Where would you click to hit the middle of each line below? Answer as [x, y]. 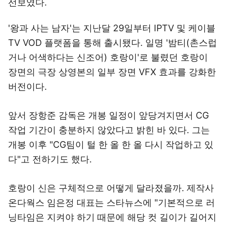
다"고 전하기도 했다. [50, 159]
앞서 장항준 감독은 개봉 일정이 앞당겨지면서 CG [108, 115]
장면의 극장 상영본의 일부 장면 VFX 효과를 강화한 [112, 72]
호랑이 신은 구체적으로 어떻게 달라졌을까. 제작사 [111, 188]
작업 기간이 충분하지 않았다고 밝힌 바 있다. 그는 [109, 130]
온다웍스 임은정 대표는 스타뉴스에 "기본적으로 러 [111, 203]
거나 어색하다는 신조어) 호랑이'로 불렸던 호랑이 [108, 57]
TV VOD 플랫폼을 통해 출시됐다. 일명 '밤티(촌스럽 [112, 43]
